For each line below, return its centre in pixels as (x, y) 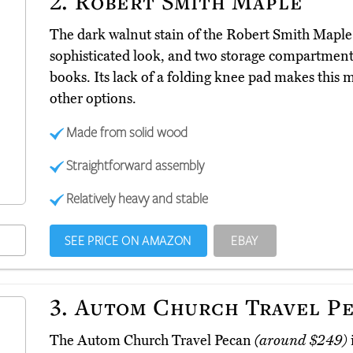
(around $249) (301, 341)
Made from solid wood (127, 132)
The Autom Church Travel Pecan (152, 341)
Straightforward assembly (136, 165)
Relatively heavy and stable (137, 198)
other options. (93, 99)
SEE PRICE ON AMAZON (128, 241)
